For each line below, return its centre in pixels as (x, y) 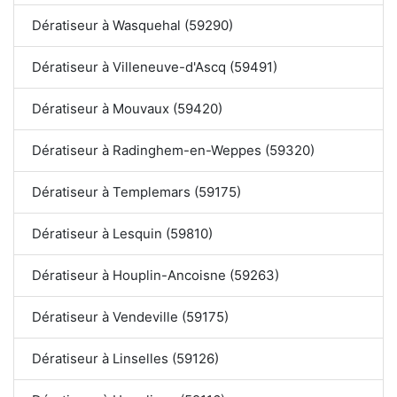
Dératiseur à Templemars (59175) (136, 192)
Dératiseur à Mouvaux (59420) (127, 109)
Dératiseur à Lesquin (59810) (122, 234)
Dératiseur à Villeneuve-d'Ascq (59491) (155, 67)
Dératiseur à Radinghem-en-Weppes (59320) (174, 151)
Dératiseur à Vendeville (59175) (130, 317)
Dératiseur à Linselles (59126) (125, 359)
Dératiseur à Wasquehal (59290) (132, 26)
